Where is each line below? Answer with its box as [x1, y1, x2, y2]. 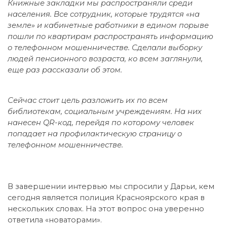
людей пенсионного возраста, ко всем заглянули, [8, 54, 203, 63]
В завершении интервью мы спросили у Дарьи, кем [8, 181, 214, 191]
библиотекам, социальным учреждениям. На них [8, 106, 202, 116]
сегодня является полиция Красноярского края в [8, 193, 205, 202]
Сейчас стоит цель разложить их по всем [8, 95, 168, 105]
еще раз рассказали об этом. [8, 65, 126, 74]
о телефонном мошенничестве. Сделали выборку [8, 43, 202, 52]
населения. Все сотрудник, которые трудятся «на [8, 9, 200, 19]
